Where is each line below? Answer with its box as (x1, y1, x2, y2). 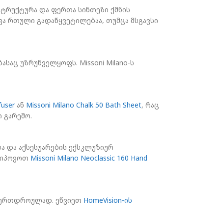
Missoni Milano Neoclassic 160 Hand (30, 153, 147, 163)
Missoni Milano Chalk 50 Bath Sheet (26, 100, 141, 110)
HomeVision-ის (83, 195, 132, 205)
